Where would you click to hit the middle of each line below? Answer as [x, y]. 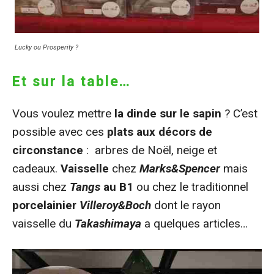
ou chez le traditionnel [191, 187]
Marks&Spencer [180, 168]
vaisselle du [43, 223]
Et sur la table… [72, 81]
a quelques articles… [194, 223]
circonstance [48, 150]
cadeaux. [35, 168]
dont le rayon [186, 205]
